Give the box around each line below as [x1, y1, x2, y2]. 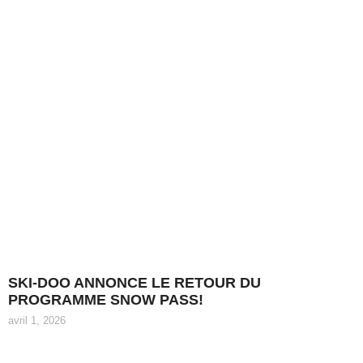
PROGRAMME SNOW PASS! [8, 291, 203, 308]
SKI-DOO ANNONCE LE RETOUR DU [8, 274, 261, 291]
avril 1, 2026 [8, 314, 66, 327]
